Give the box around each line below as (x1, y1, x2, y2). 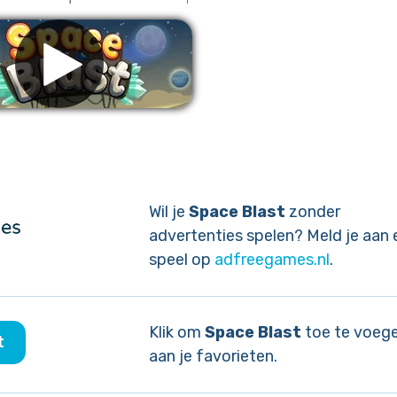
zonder (284, 202, 340, 222)
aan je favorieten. (148, 346, 277, 366)
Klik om (148, 323, 205, 342)
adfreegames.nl (214, 250, 330, 269)
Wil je (148, 202, 189, 222)
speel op (148, 250, 214, 269)
